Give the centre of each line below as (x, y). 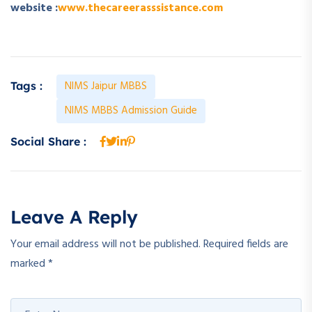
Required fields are (246, 245)
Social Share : (48, 142)
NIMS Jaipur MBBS (106, 87)
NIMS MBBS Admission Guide (131, 111)
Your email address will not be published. (106, 245)
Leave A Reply (74, 217)
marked (29, 264)
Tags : (26, 86)
